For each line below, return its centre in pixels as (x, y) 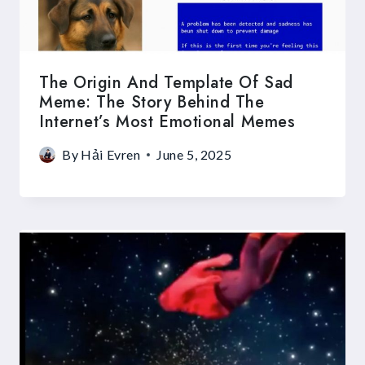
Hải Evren (111, 155)
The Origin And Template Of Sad (166, 83)
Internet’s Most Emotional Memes (167, 122)
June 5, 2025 (194, 155)
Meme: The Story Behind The (152, 103)
